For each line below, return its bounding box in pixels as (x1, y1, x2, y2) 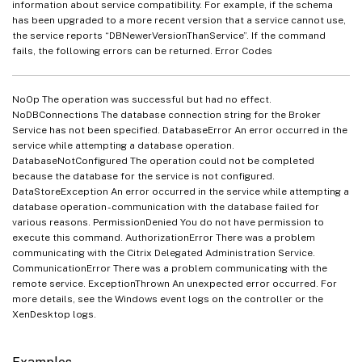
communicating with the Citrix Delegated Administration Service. (12, 246, 315, 259)
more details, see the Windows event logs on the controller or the (12, 293, 323, 305)
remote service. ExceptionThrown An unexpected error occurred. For (12, 277, 337, 289)
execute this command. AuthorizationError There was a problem (12, 231, 315, 243)
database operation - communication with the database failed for (12, 200, 319, 213)
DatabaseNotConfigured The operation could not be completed (12, 154, 314, 166)
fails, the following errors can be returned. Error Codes (12, 44, 272, 57)
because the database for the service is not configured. (12, 170, 275, 182)
